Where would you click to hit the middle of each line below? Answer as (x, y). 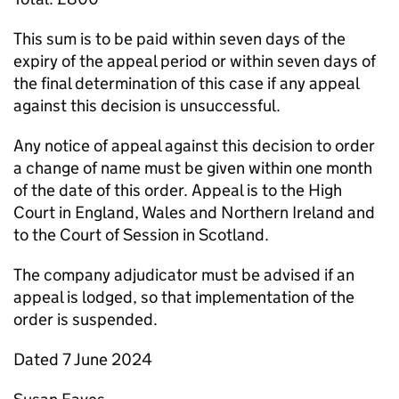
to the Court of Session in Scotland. (141, 235)
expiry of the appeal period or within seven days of (195, 61)
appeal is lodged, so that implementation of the (184, 297)
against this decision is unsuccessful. (147, 106)
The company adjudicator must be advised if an (184, 275)
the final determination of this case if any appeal (186, 83)
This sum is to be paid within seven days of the (179, 39)
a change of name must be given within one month (193, 168)
